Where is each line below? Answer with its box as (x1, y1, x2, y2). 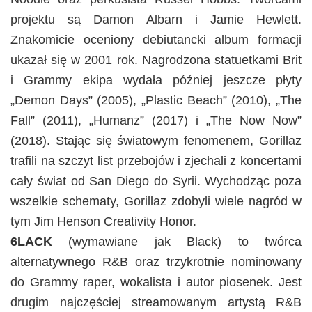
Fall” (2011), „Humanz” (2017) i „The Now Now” (10, 114, 302, 128)
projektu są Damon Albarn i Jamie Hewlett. (10, 13, 302, 27)
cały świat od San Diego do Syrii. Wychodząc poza (10, 174, 302, 189)
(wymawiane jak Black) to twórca (68, 235, 302, 249)
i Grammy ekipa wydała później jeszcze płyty (10, 73, 302, 88)
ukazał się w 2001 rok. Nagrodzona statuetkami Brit (10, 53, 302, 68)
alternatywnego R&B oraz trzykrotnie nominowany (10, 255, 302, 270)
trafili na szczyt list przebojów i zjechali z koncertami (10, 154, 302, 169)
